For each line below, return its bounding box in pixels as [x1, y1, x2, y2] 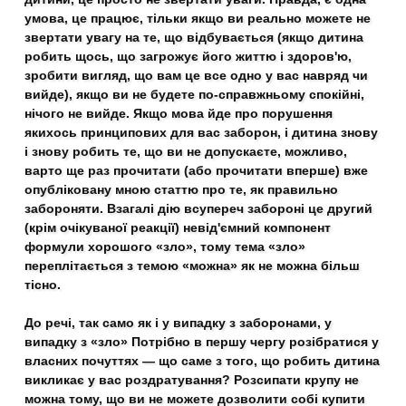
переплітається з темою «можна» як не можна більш [24, 258, 361, 273]
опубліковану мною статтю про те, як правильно [24, 182, 339, 197]
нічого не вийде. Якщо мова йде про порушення [24, 106, 333, 121]
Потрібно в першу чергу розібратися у [131, 334, 380, 349]
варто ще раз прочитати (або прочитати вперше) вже [24, 163, 369, 178]
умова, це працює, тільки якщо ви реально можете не [24, 11, 372, 25]
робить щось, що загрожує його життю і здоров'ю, [24, 49, 353, 63]
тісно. [24, 277, 62, 292]
